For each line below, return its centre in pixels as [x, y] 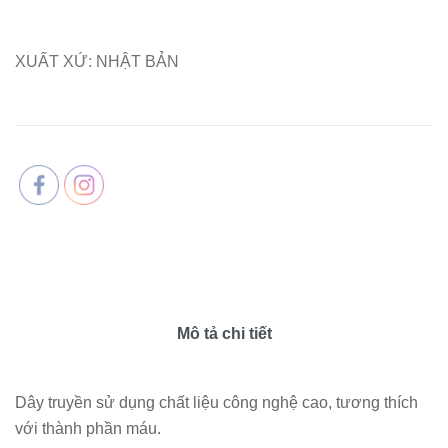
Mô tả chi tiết [224, 333]
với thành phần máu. [88, 428]
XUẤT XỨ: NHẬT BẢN [97, 61]
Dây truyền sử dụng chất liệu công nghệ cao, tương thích [216, 402]
